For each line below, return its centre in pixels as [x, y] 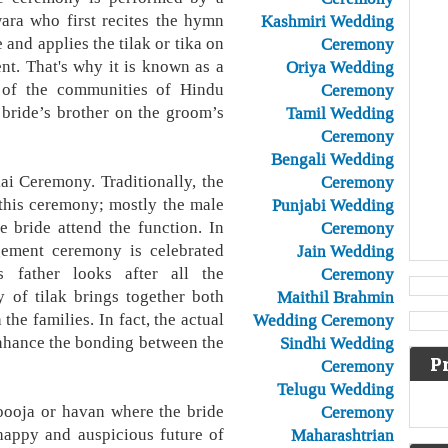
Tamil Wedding [340, 113]
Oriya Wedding [340, 67]
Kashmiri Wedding [327, 21]
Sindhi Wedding [337, 343]
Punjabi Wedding [333, 205]
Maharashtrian [342, 435]
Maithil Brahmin [335, 297]
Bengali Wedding [332, 159]
